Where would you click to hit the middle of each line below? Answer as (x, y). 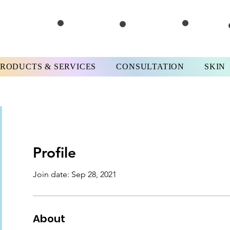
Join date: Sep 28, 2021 (75, 174)
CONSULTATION (150, 66)
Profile (54, 152)
